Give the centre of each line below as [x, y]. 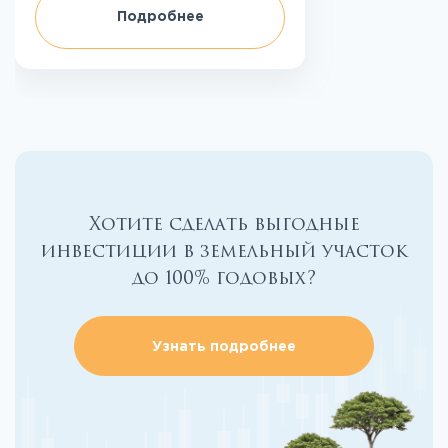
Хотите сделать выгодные [224, 224]
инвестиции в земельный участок [224, 251]
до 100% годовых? [224, 278]
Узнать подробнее [224, 347]
